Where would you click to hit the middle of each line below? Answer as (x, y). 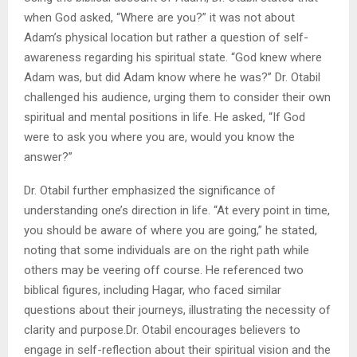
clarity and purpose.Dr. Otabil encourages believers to (162, 330)
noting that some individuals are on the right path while (167, 251)
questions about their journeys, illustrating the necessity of (177, 310)
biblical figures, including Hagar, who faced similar (153, 290)
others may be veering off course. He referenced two (164, 271)
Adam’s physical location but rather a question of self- (166, 38)
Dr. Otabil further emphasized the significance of (150, 191)
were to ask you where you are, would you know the (159, 137)
